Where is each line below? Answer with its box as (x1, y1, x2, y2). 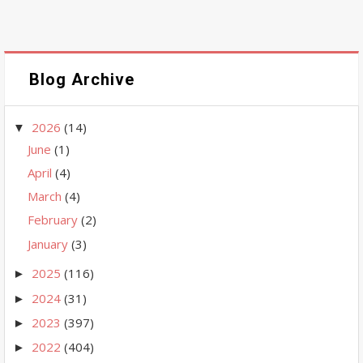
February (28, 211, 81, 228)
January (28, 235, 71, 252)
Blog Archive (29, 69, 135, 89)
